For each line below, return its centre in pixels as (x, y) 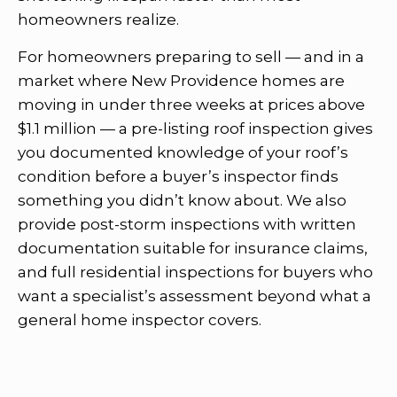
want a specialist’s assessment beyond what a (195, 296)
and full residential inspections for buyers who (195, 272)
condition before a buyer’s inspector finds (178, 176)
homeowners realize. (98, 19)
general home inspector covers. (140, 319)
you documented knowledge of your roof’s (183, 152)
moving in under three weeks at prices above (191, 104)
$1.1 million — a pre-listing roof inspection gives (195, 128)
